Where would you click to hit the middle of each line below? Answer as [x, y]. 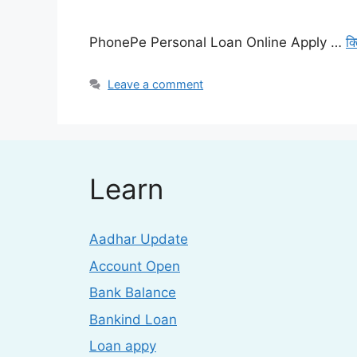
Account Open [135, 266]
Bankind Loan [133, 319]
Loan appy [123, 346]
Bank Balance [133, 293]
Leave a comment [156, 84]
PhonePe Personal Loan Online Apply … [218, 43]
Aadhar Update [139, 239]
